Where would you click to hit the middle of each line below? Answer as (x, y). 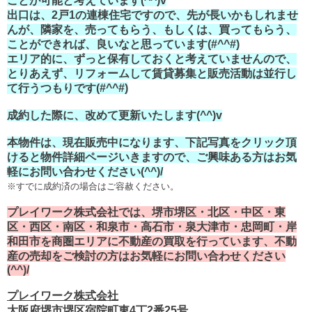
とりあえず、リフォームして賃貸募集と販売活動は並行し (152, 73)
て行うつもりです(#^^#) (68, 88)
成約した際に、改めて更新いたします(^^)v (115, 115)
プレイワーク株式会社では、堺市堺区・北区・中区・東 (146, 212)
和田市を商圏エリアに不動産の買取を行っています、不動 (152, 241)
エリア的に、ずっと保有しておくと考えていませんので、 (152, 58)
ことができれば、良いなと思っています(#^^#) (123, 44)
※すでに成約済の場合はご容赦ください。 (93, 186)
